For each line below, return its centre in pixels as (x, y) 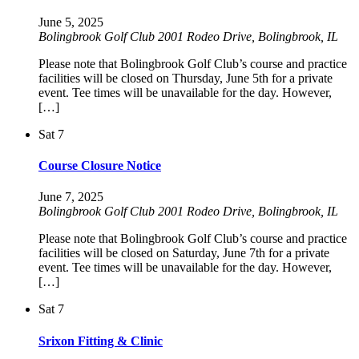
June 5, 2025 (71, 22)
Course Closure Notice (100, 166)
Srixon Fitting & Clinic (101, 341)
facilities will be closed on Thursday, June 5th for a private (186, 78)
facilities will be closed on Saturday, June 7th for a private (184, 253)
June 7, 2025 (71, 197)
